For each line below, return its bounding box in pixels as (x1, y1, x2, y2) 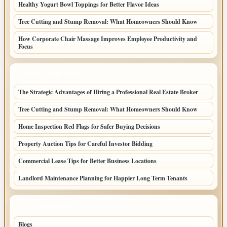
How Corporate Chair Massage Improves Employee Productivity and (18, 34, 197, 44)
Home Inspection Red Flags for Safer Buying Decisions (18, 122, 160, 131)
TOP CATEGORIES (19, 203, 72, 209)
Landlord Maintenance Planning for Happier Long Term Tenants (18, 174, 187, 183)
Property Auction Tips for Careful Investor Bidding (18, 139, 153, 148)
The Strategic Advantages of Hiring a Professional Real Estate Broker (18, 88, 198, 97)
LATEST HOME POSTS (19, 71, 84, 78)
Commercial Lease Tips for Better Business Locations (18, 157, 157, 166)
